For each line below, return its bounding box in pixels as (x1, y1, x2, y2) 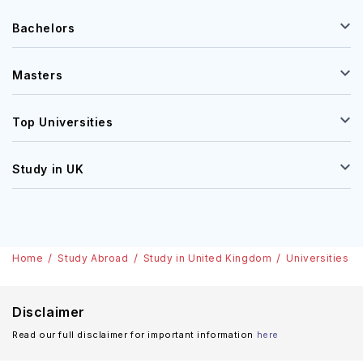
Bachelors (12, 21, 75, 35)
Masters (12, 68, 63, 82)
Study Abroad (58, 252, 129, 264)
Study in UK (12, 162, 84, 176)
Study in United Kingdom (143, 252, 272, 264)
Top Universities (12, 115, 113, 129)
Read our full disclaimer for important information (12, 329, 254, 340)
